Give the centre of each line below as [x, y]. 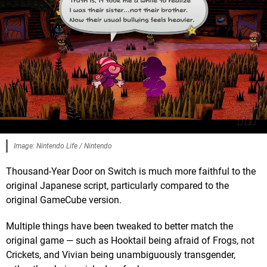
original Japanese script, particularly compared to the [117, 185]
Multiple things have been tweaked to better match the [119, 226]
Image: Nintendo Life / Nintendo [63, 146]
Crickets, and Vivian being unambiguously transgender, [121, 254]
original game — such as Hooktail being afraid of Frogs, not [130, 240]
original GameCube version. [64, 200]
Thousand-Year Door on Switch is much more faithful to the [131, 171]
